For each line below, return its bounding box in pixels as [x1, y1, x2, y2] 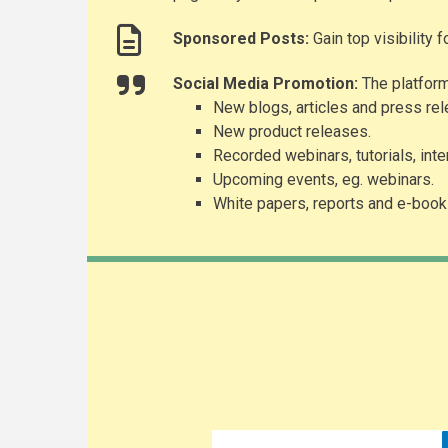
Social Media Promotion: [173, 74, 358, 93]
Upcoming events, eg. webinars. [213, 170, 434, 189]
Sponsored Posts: [173, 29, 309, 48]
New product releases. [213, 122, 371, 141]
